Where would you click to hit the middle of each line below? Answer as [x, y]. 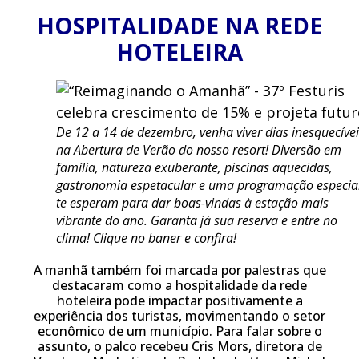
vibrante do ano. [103, 220]
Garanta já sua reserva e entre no [244, 220]
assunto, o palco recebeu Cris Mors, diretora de [179, 346]
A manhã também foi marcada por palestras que [179, 270]
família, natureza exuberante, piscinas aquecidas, [194, 167]
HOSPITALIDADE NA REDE [179, 26]
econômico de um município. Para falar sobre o [179, 331]
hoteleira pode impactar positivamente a [179, 301]
